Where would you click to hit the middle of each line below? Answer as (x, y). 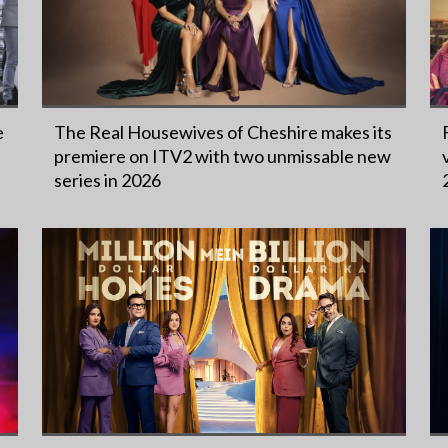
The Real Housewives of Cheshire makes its (223, 131)
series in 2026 (107, 179)
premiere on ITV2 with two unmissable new (222, 155)
